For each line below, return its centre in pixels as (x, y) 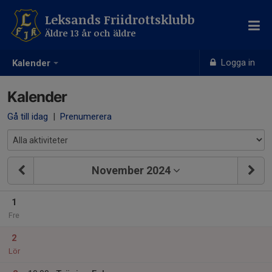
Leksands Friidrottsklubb (120, 19)
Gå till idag (28, 117)
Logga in (237, 63)
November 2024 (131, 170)
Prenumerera (86, 117)
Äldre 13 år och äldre (90, 33)
